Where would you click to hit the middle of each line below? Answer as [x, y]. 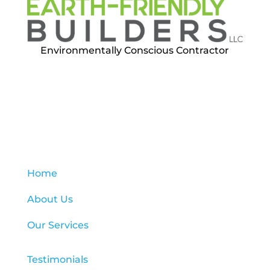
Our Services [58, 225]
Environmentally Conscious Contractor [135, 50]
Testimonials [57, 259]
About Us [50, 199]
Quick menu [135, 102]
